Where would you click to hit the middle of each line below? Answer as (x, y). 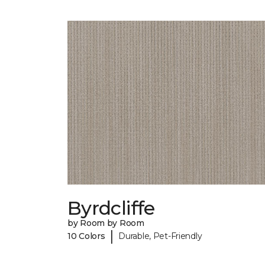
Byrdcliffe (111, 208)
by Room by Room (106, 223)
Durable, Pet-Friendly (160, 236)
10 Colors (86, 236)
